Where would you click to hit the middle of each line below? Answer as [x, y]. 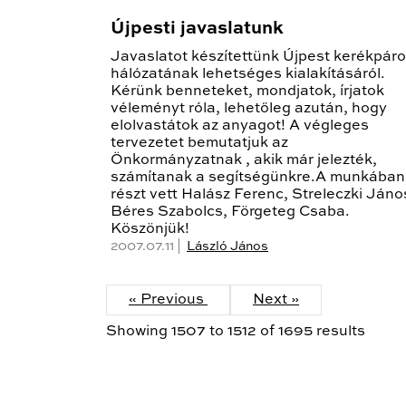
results [339, 332]
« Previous [168, 300]
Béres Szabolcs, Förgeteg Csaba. [230, 213]
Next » [276, 300]
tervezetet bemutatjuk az [199, 144]
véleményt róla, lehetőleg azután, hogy [249, 109]
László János [227, 247]
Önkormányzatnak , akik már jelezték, [244, 161]
